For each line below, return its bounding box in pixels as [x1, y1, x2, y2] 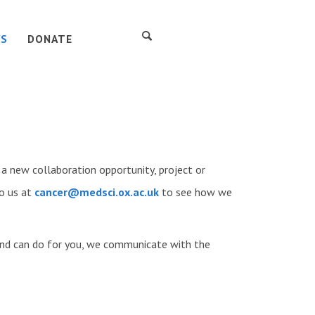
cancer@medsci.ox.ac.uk [34, 184, 159, 199]
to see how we [158, 184, 232, 199]
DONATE [27, 32, 72, 46]
